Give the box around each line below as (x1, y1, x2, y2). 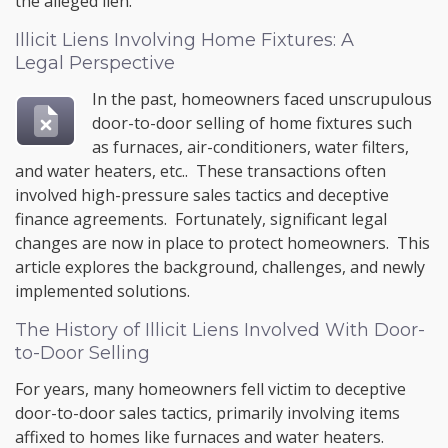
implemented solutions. (15, 280, 190, 302)
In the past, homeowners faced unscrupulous (92, 88, 433, 110)
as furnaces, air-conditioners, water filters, (92, 136, 410, 158)
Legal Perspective (15, 52, 175, 74)
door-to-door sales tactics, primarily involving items (15, 402, 400, 424)
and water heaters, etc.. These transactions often (15, 160, 386, 182)
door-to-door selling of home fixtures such (92, 112, 413, 134)
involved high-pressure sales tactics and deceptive (15, 184, 389, 206)
